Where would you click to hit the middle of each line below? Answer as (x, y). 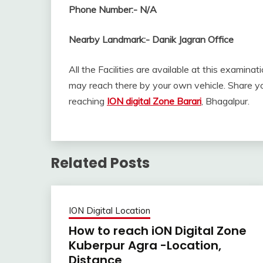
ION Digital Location (109, 210)
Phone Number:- (103, 9)
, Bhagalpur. (225, 101)
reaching (88, 101)
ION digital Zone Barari (154, 101)
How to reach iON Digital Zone (158, 230)
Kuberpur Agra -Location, (145, 245)
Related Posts (100, 163)
